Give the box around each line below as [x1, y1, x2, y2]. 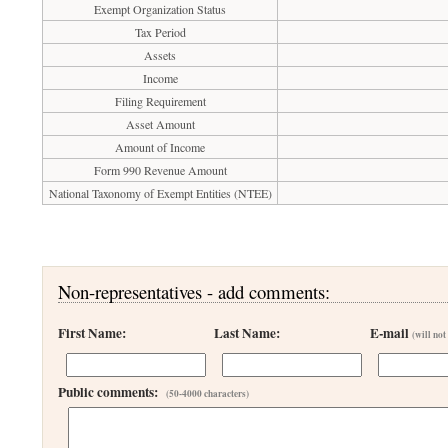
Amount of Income [115, 139, 206, 155]
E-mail [370, 323, 413, 343]
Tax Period [134, 24, 186, 40]
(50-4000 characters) [166, 387, 250, 400]
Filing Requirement [114, 93, 206, 109]
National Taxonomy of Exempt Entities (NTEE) [48, 185, 272, 201]
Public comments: [58, 382, 167, 402]
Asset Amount [125, 116, 195, 132]
